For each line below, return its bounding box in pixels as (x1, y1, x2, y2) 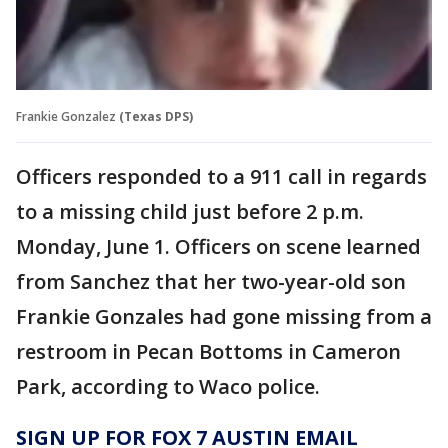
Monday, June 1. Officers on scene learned (16, 232, 421, 260)
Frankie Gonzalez (16, 107, 116, 125)
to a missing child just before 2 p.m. (16, 197, 364, 225)
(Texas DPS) (119, 107, 193, 125)
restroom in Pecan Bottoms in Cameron (16, 337, 401, 365)
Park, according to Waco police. (16, 372, 320, 400)
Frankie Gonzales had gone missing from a (16, 302, 432, 330)
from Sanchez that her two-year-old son (16, 267, 406, 295)
